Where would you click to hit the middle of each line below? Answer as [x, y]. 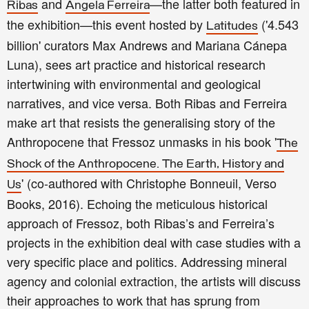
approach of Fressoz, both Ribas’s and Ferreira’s [141, 223]
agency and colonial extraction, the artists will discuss [154, 281]
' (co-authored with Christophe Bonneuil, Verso [149, 183]
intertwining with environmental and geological [134, 84]
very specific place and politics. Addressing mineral [147, 262]
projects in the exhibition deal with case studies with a [154, 242]
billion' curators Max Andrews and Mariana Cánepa [147, 45]
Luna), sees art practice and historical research [136, 64]
